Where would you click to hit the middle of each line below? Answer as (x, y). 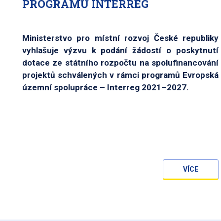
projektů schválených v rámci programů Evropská (120, 75)
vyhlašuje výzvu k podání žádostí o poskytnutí (120, 51)
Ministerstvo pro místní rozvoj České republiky (120, 38)
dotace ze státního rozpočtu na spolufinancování (120, 63)
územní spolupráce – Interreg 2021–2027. (106, 88)
